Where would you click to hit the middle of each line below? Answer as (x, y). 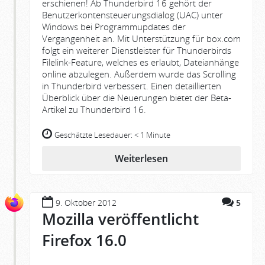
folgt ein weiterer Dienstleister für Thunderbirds (137, 51)
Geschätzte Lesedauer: (94, 135)
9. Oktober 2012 (86, 203)
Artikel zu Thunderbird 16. (94, 110)
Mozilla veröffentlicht (120, 219)
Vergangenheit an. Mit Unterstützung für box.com (141, 39)
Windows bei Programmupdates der (114, 27)
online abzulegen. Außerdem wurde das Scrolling (139, 74)
